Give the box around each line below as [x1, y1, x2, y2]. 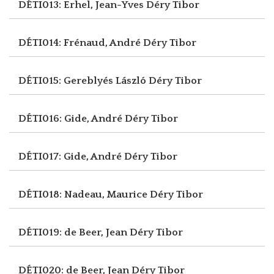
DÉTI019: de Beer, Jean [18, 226, 130, 238]
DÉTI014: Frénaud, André [18, 37, 143, 48]
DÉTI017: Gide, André [18, 150, 124, 162]
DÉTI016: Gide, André [18, 113, 125, 124]
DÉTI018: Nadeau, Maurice [18, 188, 150, 200]
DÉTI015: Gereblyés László [18, 75, 149, 86]
